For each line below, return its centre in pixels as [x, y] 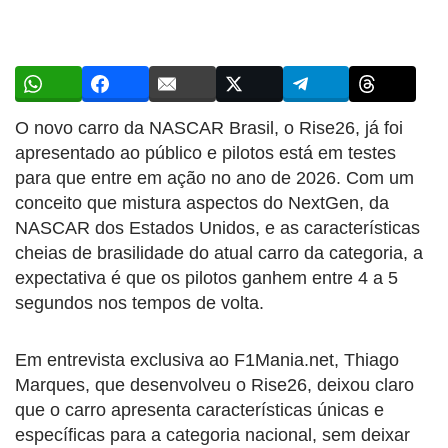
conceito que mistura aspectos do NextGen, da [202, 202]
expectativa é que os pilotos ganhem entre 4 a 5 [206, 277]
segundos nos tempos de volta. [139, 302]
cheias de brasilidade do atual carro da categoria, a [219, 252]
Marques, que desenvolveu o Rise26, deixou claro [214, 384]
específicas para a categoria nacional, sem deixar [212, 434]
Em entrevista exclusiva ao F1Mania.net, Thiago [207, 359]
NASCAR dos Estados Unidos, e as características [217, 227]
